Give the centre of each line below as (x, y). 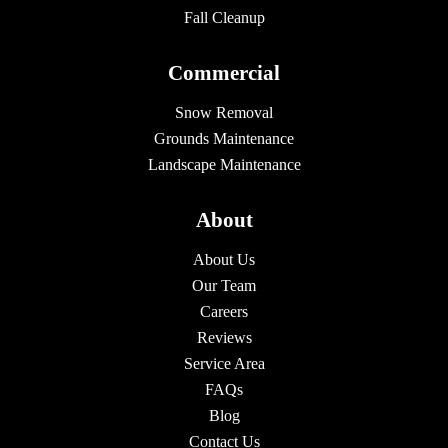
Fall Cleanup (224, 17)
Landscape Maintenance (224, 164)
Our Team (224, 285)
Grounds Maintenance (224, 138)
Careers (224, 311)
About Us (224, 259)
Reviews (224, 337)
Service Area (224, 363)
